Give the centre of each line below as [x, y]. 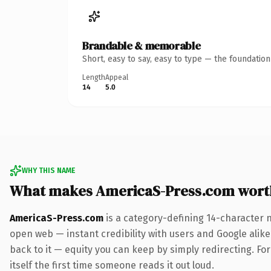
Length [94, 77]
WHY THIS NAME [48, 170]
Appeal [117, 77]
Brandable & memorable [142, 45]
